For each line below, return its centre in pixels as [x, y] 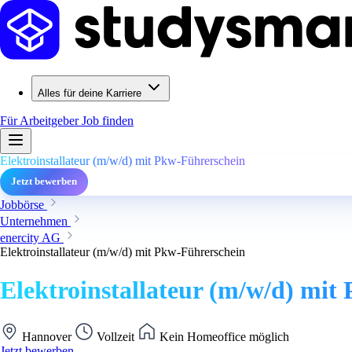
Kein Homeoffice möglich [223, 336]
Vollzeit [115, 336]
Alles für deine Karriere [90, 93]
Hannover [47, 336]
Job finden [108, 121]
